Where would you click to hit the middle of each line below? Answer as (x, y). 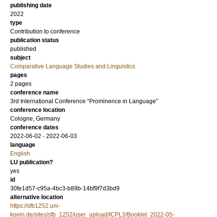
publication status (35, 40)
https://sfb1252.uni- (35, 206)
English (20, 154)
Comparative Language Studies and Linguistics (73, 66)
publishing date (31, 5)
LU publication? (31, 162)
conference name (34, 93)
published (23, 49)
